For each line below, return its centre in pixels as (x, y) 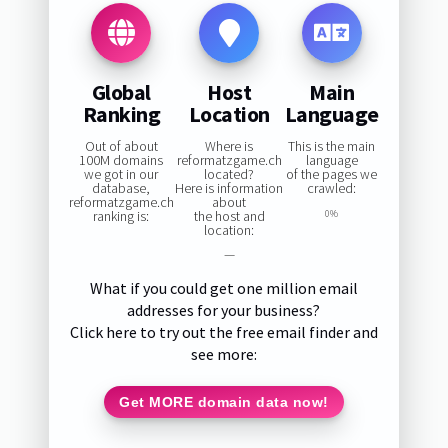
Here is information (229, 188)
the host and (229, 216)
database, (121, 188)
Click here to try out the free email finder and (223, 332)
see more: (223, 354)
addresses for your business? (224, 310)
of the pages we (332, 174)
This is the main (332, 146)
